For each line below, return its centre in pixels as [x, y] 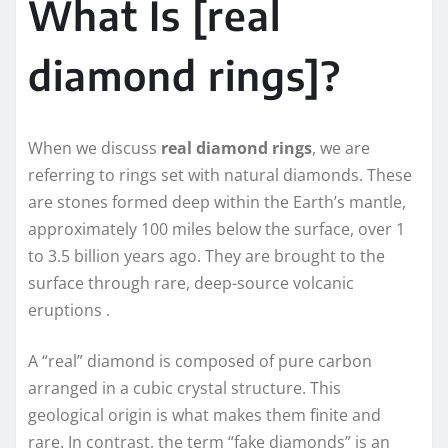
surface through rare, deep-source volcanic [191, 283]
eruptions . [69, 310]
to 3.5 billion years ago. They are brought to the [206, 256]
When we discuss [94, 148]
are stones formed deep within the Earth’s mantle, [217, 202]
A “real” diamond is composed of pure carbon [200, 361]
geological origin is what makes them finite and [204, 415]
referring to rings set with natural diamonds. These [220, 175]
